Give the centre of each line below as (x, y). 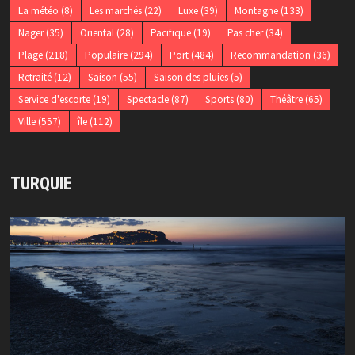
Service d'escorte (54, 99)
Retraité (34, 77)
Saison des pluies (191, 77)
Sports (219, 99)
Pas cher (245, 32)
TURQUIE (41, 183)
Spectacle (147, 99)
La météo (38, 10)
